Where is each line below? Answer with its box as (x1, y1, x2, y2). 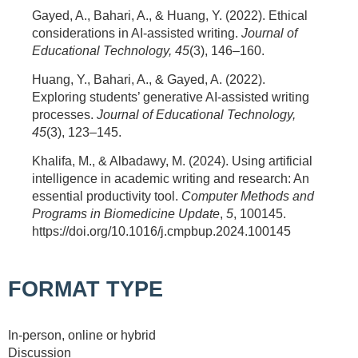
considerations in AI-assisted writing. (32, 26, 241, 41)
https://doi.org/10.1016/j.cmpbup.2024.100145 (32, 225, 291, 239)
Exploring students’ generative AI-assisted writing (32, 90, 309, 105)
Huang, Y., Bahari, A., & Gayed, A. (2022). (32, 73, 265, 87)
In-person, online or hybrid (8, 328, 156, 342)
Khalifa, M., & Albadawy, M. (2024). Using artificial (32, 154, 312, 169)
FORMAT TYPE (8, 277, 163, 302)
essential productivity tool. (32, 189, 181, 204)
